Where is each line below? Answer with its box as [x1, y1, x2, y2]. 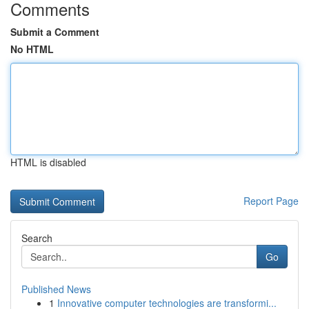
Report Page [243, 194, 299, 208]
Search [21, 231, 52, 245]
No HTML [10, 42, 54, 56]
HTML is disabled [10, 155, 86, 169]
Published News [21, 282, 91, 296]
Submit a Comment [10, 25, 99, 39]
